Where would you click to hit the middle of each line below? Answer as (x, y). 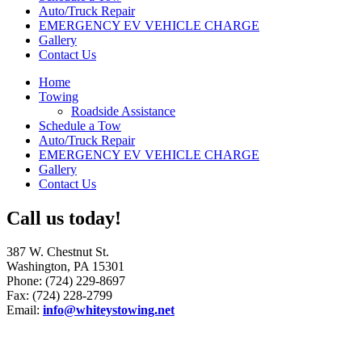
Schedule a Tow (80, 125)
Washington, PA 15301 (65, 267)
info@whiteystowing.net (109, 310)
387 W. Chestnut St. (58, 252)
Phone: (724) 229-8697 (66, 281)
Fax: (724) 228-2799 (59, 296)
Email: (25, 310)
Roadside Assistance (123, 111)
